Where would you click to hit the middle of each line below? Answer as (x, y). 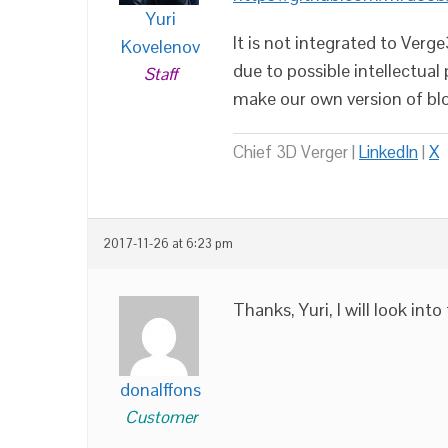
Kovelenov (160, 46)
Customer (160, 417)
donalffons (160, 389)
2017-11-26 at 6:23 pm (168, 244)
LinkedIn (388, 152)
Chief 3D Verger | (296, 152)
